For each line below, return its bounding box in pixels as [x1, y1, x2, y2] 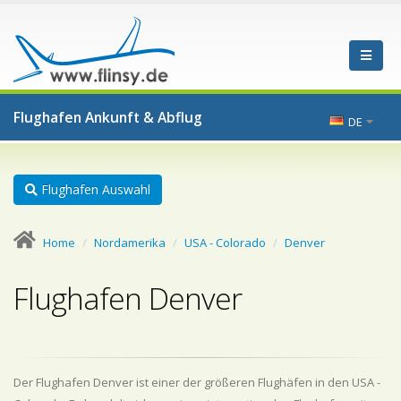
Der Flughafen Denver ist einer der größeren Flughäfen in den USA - [13, 374, 380, 390]
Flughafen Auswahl [38, 181, 150, 198]
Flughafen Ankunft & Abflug [13, 107, 202, 127]
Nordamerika [94, 235, 166, 251]
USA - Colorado [184, 235, 266, 251]
